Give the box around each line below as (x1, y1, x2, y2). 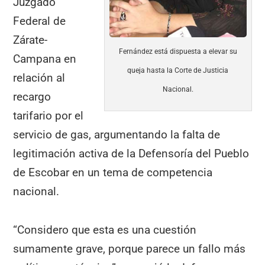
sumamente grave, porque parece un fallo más (13, 241, 246, 256)
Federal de (13, 14, 66, 28)
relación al (13, 70, 66, 85)
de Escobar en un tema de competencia (13, 165, 213, 179)
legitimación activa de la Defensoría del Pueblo (13, 146, 250, 160)
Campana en (13, 51, 77, 66)
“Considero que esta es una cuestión (13, 222, 197, 237)
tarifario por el (13, 108, 84, 122)
